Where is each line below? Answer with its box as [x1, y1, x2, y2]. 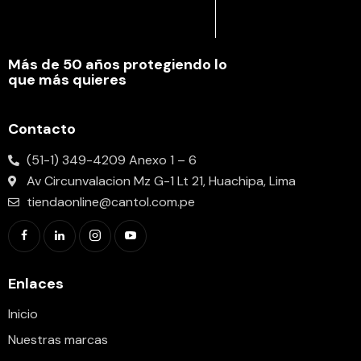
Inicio [8, 305, 38, 323]
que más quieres [8, 70, 127, 90]
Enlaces [8, 273, 64, 293]
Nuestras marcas [8, 331, 108, 349]
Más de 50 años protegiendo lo [8, 55, 227, 75]
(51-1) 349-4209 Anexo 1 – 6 [26, 151, 197, 168]
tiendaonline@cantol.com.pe [26, 193, 195, 210]
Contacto [8, 118, 76, 139]
